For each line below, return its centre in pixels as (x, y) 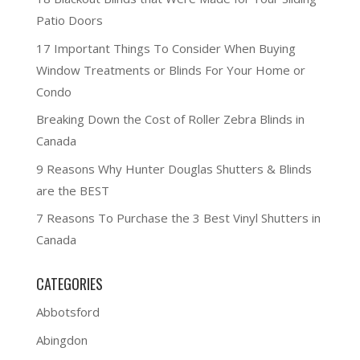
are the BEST (72, 190)
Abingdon (61, 340)
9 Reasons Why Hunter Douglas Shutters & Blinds (174, 168)
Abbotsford (67, 312)
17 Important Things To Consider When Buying (166, 48)
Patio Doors (69, 20)
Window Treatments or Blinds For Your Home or (170, 70)
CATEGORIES (69, 284)
